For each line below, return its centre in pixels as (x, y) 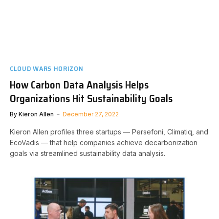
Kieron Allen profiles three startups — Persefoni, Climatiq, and (109, 132)
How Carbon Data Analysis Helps (79, 85)
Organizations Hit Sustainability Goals (91, 99)
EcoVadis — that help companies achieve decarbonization (104, 142)
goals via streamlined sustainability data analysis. (88, 153)
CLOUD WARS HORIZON (47, 68)
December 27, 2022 (91, 114)
